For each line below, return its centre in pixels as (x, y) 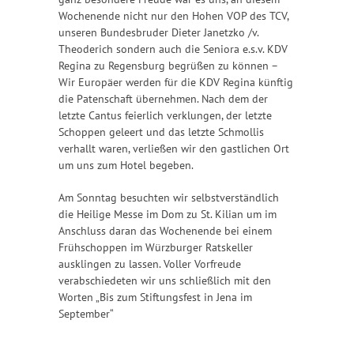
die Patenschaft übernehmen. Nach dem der (163, 99)
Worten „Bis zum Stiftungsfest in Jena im (155, 298)
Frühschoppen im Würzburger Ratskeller (156, 248)
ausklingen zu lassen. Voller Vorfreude (150, 264)
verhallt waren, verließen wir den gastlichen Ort (174, 149)
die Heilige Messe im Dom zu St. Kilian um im (168, 215)
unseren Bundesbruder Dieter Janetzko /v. (158, 33)
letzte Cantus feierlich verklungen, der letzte (165, 116)
